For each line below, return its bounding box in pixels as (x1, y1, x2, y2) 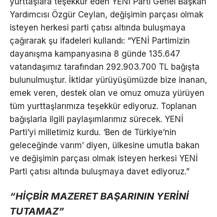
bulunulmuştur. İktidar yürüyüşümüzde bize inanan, (10, 75, 207, 85)
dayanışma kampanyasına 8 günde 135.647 (10, 49, 180, 59)
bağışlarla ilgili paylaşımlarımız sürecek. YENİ (10, 114, 184, 124)
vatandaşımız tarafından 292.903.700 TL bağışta (10, 62, 200, 72)
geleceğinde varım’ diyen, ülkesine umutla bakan (10, 140, 200, 151)
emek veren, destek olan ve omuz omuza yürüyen (10, 88, 204, 98)
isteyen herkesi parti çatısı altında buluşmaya (10, 23, 186, 33)
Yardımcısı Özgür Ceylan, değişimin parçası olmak (10, 10, 203, 20)
